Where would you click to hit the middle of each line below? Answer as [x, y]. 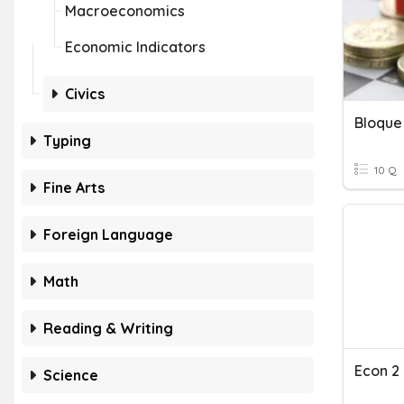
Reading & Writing [108, 328]
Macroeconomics [125, 11]
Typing [67, 141]
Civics [85, 94]
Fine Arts [74, 188]
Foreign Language [108, 234]
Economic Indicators [135, 47]
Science [71, 375]
